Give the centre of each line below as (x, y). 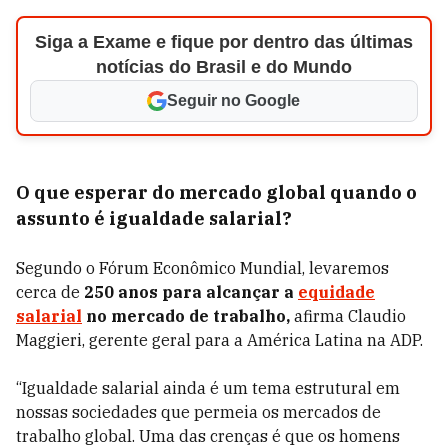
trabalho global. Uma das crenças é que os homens (208, 436)
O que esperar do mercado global (173, 192)
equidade (336, 292)
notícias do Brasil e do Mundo (223, 67)
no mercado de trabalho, (186, 316)
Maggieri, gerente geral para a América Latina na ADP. (219, 340)
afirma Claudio (348, 316)
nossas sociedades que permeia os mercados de (198, 412)
